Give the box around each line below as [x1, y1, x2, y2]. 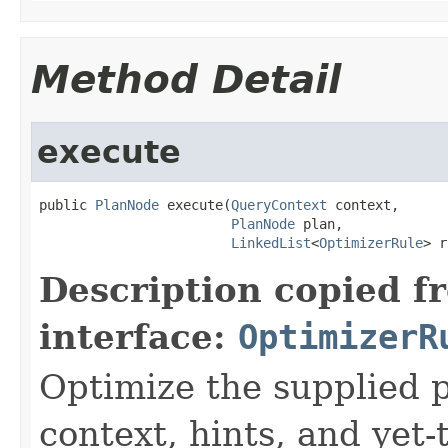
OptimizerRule [319, 234, 423, 251]
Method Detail [31, 56, 341, 102]
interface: [39, 316, 238, 357]
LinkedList [231, 234, 311, 251]
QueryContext [231, 196, 327, 213]
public [39, 196, 95, 213]
